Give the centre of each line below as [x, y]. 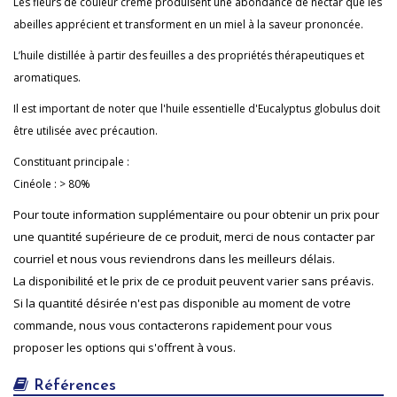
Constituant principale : [71, 161]
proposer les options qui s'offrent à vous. [125, 347]
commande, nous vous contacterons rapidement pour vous [173, 325]
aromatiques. [47, 77]
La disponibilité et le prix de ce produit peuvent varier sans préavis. [194, 280]
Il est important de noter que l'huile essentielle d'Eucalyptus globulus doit [197, 108]
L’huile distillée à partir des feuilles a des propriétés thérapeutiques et [189, 55]
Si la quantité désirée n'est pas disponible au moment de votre [182, 303]
